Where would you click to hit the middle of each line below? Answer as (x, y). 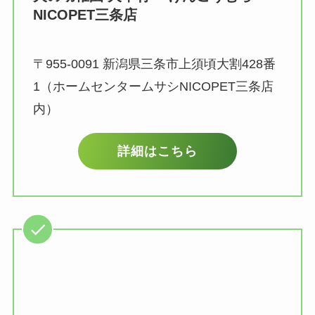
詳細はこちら (157, 152)
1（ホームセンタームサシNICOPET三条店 (153, 86)
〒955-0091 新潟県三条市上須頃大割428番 (154, 64)
